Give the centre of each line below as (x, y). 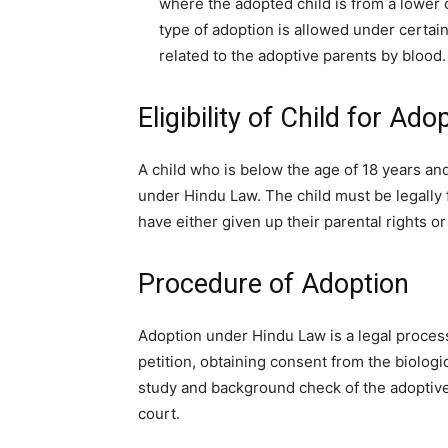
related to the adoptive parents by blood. (302, 55)
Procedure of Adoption (273, 284)
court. (159, 413)
